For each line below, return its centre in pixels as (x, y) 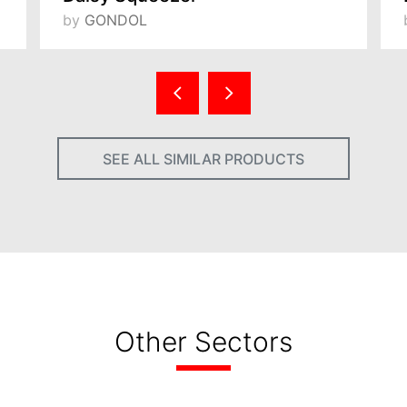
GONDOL (116, 20)
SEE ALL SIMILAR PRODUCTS (203, 159)
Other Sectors (203, 342)
